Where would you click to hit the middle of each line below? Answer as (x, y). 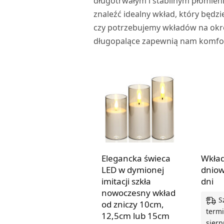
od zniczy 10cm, (133, 204)
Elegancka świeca (136, 158)
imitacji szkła (126, 181)
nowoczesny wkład (138, 192)
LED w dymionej (133, 169)
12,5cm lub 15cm (135, 215)
